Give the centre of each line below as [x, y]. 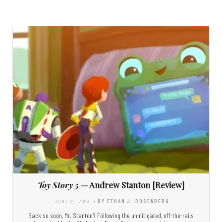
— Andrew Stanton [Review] [132, 185]
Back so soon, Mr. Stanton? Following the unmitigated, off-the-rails [111, 215]
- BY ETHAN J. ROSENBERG [132, 201]
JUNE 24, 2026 [72, 201]
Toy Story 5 [58, 185]
